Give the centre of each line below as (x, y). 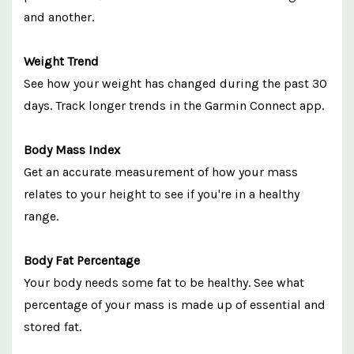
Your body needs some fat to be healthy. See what (164, 282)
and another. (59, 17)
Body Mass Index (72, 149)
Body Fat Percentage (82, 260)
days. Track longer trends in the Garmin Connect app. (174, 105)
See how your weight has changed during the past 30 (175, 83)
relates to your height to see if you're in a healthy (162, 194)
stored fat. (53, 326)
